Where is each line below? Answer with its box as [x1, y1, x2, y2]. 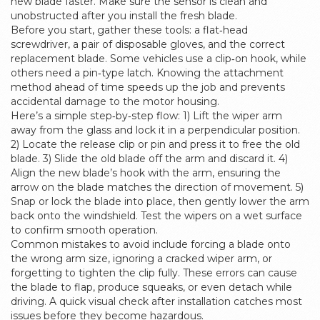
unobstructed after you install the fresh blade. [11, 9, 237, 22]
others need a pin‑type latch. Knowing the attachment [11, 66, 284, 79]
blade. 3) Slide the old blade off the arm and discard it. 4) [11, 152, 288, 165]
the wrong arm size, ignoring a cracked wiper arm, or [11, 252, 272, 265]
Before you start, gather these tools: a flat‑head [11, 24, 248, 36]
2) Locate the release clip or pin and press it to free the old [11, 138, 300, 151]
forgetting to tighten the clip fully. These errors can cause [11, 266, 297, 279]
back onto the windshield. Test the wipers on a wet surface [11, 209, 302, 222]
